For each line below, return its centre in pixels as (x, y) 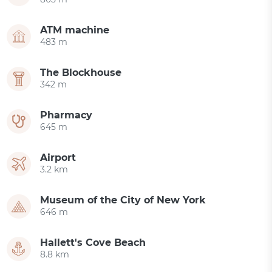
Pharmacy (66, 115)
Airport (58, 158)
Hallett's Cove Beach (93, 243)
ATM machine (75, 30)
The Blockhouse (81, 73)
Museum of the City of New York (123, 200)
